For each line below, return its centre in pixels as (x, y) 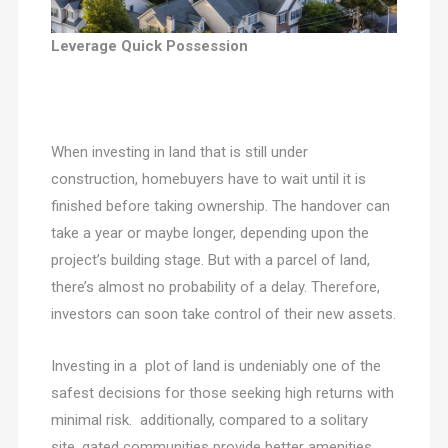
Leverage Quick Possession (149, 46)
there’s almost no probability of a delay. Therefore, (215, 287)
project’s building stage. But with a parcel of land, (212, 260)
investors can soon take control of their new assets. (223, 314)
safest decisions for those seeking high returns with (222, 393)
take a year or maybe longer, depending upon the (209, 233)
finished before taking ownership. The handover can (220, 206)
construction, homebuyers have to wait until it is (208, 179)
